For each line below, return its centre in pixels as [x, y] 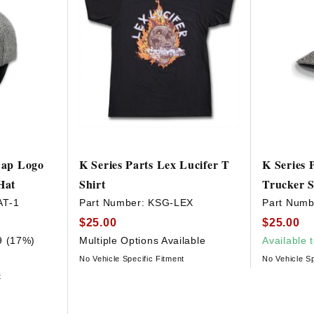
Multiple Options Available [143, 240]
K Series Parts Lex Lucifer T [155, 165]
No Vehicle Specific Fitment [132, 258]
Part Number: [114, 203]
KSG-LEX [171, 203]
